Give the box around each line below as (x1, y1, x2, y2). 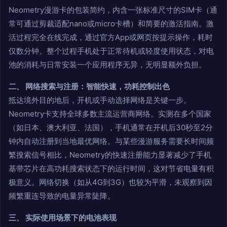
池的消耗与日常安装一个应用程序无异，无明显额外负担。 (9, 60, 206, 70)
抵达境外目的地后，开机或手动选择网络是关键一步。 (9, 95, 191, 105)
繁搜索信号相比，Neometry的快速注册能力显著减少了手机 (9, 150, 211, 160)
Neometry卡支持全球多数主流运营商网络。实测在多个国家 (9, 109, 211, 119)
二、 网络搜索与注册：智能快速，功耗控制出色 (9, 82, 170, 92)
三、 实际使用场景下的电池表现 (9, 213, 117, 223)
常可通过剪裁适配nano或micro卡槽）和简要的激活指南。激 (9, 19, 214, 29)
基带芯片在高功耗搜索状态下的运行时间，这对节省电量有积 (9, 164, 214, 174)
